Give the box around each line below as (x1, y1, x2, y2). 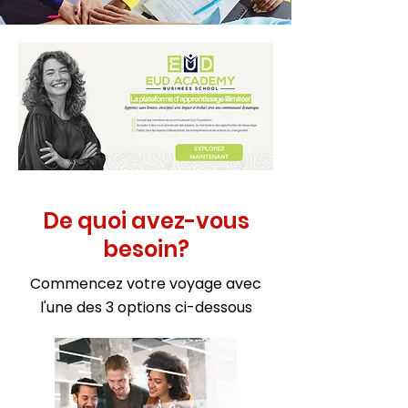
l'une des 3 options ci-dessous (39, 297, 252, 318)
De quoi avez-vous (42, 206, 250, 236)
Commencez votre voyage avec (30, 273, 261, 294)
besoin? (102, 234, 189, 264)
